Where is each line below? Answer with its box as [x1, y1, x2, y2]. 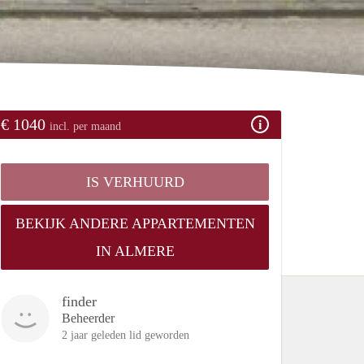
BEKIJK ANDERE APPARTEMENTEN [15, 214, 255, 232]
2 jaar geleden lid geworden [62, 328, 189, 341]
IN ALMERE [95, 242, 175, 259]
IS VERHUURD [85, 173, 184, 190]
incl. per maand [50, 119, 121, 132]
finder [62, 292, 97, 310]
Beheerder [62, 310, 115, 325]
